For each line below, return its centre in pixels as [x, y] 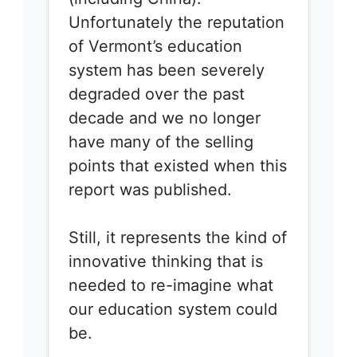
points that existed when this [178, 165]
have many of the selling [161, 141]
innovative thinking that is [166, 261]
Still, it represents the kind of [178, 237]
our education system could [173, 309]
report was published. [150, 189]
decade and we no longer [165, 118]
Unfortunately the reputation [177, 22]
